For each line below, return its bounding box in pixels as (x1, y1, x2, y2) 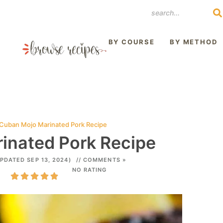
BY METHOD (169, 38, 218, 46)
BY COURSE (108, 38, 155, 46)
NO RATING (72, 166, 107, 173)
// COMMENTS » (76, 156, 126, 163)
